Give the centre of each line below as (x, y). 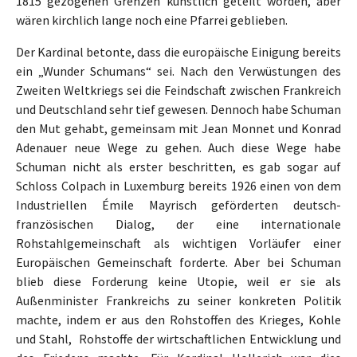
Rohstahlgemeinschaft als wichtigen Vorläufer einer (178, 243)
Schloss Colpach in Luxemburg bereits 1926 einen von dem (178, 186)
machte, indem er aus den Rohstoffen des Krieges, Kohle (178, 320)
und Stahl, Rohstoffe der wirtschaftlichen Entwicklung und (178, 339)
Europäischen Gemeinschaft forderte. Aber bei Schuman (178, 263)
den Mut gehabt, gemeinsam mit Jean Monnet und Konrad (178, 129)
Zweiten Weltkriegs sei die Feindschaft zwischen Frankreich (178, 90)
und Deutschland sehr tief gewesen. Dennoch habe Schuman (178, 110)
